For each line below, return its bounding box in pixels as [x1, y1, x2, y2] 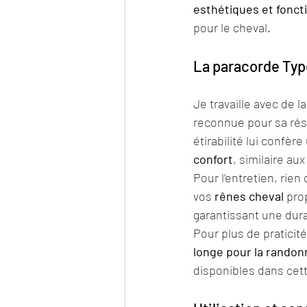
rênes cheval [214, 188, 284, 204]
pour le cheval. [193, 19, 271, 35]
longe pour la [193, 243, 266, 259]
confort [193, 151, 233, 167]
